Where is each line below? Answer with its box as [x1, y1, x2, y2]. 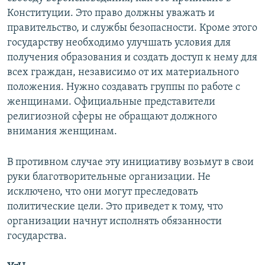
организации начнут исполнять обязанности [7, 216, 222, 228]
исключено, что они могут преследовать [7, 186, 198, 198]
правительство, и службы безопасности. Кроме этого [7, 22, 257, 34]
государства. [7, 231, 67, 243]
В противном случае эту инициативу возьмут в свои [7, 157, 254, 169]
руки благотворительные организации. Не [7, 172, 211, 183]
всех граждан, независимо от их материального [7, 67, 239, 79]
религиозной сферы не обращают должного [7, 111, 217, 123]
